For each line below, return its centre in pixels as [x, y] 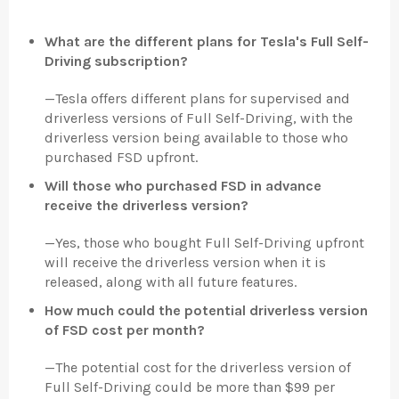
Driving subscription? [116, 61]
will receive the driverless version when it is [185, 262]
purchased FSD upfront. [121, 157]
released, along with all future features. [171, 281]
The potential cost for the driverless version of [203, 367]
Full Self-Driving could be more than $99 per [190, 387]
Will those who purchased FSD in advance [183, 185]
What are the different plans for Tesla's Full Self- [207, 41]
